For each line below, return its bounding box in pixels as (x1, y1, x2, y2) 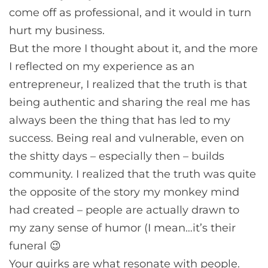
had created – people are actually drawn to (9, 203, 239, 216)
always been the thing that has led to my (9, 114, 230, 126)
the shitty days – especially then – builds (9, 150, 224, 162)
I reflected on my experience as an (9, 60, 194, 72)
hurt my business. (9, 24, 105, 36)
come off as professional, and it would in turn (9, 6, 251, 19)
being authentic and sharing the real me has (9, 96, 250, 108)
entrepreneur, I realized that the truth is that (9, 78, 247, 90)
